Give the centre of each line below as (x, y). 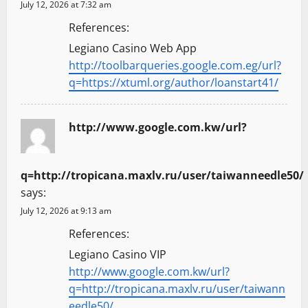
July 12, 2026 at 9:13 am (66, 210)
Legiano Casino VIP (118, 254)
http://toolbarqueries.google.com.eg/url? (175, 65)
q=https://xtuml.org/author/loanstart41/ (174, 82)
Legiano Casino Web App (133, 48)
